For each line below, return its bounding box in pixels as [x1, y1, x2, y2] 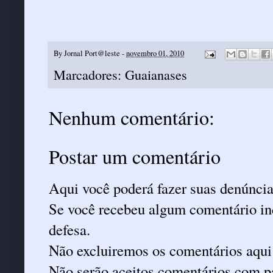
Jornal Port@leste [64, 48, 120, 58]
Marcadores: [54, 66, 125, 84]
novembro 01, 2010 [126, 48, 184, 58]
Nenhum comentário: [49, 104, 214, 131]
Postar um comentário [49, 143, 221, 170]
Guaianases [125, 66, 187, 84]
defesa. [49, 219, 90, 240]
